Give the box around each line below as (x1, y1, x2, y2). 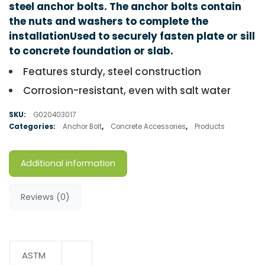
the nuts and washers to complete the (9, 14, 208, 28)
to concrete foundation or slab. (9, 44, 173, 58)
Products (195, 122, 225, 132)
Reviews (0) (21, 191, 70, 203)
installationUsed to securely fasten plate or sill (9, 29, 255, 43)
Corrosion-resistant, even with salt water (23, 83, 231, 98)
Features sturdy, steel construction (23, 64, 201, 79)
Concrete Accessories (111, 122, 186, 132)
